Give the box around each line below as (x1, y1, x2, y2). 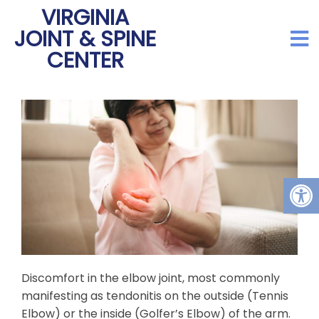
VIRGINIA (41, 3, 129, 33)
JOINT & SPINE (14, 24, 156, 54)
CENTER (46, 46, 124, 75)
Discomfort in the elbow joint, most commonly (21, 270, 280, 287)
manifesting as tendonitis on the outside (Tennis (21, 288, 288, 305)
